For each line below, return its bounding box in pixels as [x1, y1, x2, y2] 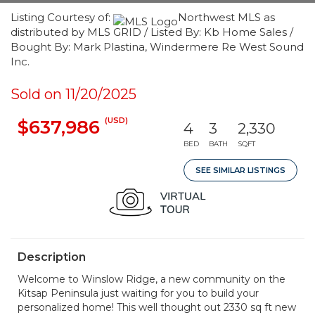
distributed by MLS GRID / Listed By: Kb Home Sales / [11, 25, 293, 39]
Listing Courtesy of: [11, 11, 113, 24]
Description [18, 250, 86, 264]
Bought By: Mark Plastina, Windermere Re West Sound [11, 40, 304, 53]
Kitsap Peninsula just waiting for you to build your [18, 287, 259, 300]
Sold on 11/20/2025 [11, 86, 136, 103]
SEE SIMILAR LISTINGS [195, 165, 285, 175]
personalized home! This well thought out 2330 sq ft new [18, 301, 296, 314]
